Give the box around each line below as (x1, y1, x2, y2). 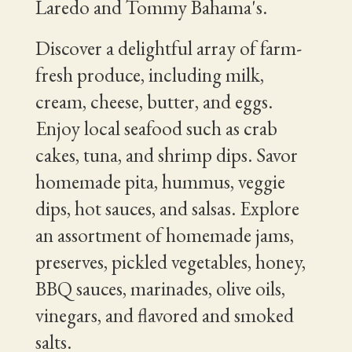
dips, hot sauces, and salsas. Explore (35, 195, 299, 222)
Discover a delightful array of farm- (35, 35, 302, 61)
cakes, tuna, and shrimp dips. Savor (35, 141, 298, 168)
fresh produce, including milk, (35, 61, 264, 88)
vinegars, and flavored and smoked (35, 302, 294, 328)
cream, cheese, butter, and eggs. (35, 88, 273, 115)
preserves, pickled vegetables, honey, (35, 248, 306, 275)
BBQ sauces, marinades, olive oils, (35, 275, 285, 302)
